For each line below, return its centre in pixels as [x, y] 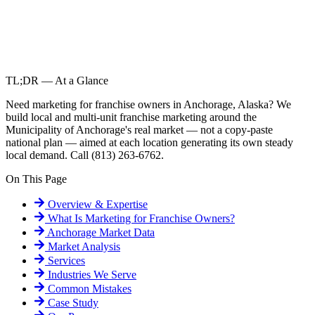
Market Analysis [83, 247]
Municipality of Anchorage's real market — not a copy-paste [139, 130]
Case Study [72, 303]
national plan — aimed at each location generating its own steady [149, 143]
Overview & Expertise [96, 205]
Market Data [127, 233]
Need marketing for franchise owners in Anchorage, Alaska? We [148, 105]
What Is [64, 219]
